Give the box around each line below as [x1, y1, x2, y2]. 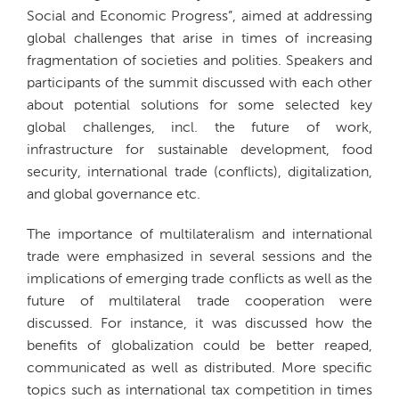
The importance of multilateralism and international [27, 227, 372, 242]
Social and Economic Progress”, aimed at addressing [27, 9, 372, 24]
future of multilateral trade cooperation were [27, 294, 372, 309]
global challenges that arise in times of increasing [27, 31, 372, 46]
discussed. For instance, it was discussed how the [27, 316, 372, 331]
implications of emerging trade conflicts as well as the [27, 272, 372, 287]
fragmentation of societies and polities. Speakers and [27, 53, 372, 69]
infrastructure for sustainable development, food [27, 142, 372, 158]
